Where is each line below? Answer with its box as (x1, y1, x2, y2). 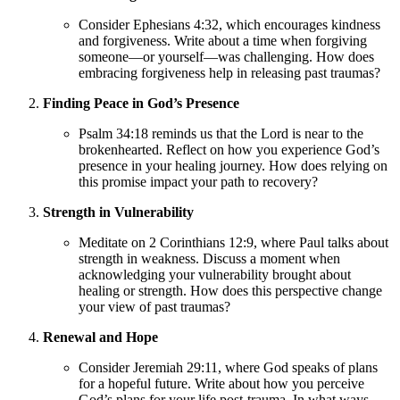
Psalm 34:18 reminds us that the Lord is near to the (79, 125, 363, 141)
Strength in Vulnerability (43, 204, 194, 220)
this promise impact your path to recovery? (79, 173, 318, 189)
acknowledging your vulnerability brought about (79, 266, 351, 282)
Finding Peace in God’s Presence (43, 95, 239, 111)
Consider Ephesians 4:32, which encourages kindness (79, 16, 380, 32)
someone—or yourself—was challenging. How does (79, 48, 374, 64)
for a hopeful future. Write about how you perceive (79, 375, 364, 391)
